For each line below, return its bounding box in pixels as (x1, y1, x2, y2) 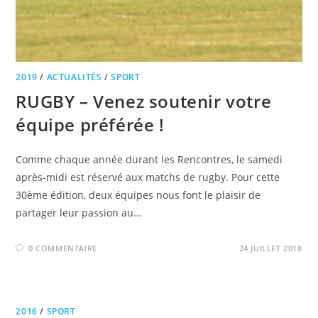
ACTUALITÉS (46, 70, 102, 83)
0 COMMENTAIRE (28, 242, 97, 253)
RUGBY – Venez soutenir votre (16, 89, 272, 113)
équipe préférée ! (16, 112, 165, 136)
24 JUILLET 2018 (238, 242, 302, 253)
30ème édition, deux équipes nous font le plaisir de (16, 187, 261, 202)
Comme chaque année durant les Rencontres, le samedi (16, 152, 283, 166)
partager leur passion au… (16, 205, 142, 219)
